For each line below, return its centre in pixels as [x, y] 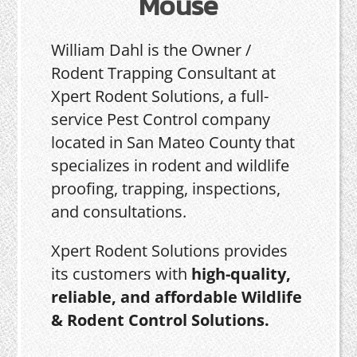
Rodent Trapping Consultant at [164, 73]
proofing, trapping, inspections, [166, 188]
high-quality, [241, 274]
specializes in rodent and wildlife [171, 165]
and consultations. [119, 212]
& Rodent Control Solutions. [161, 320]
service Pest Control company [161, 119]
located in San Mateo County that [173, 142]
